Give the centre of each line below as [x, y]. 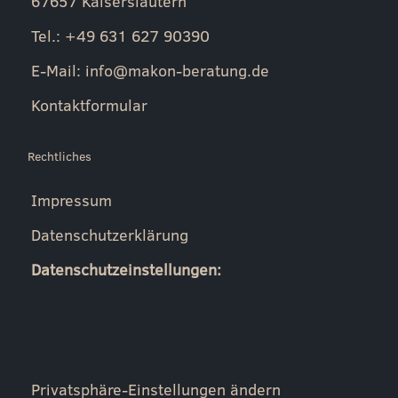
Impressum [71, 201]
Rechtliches [59, 157]
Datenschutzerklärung [109, 235]
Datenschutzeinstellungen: [126, 270]
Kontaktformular [89, 105]
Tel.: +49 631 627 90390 [120, 36]
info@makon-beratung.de [177, 70]
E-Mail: [58, 70]
